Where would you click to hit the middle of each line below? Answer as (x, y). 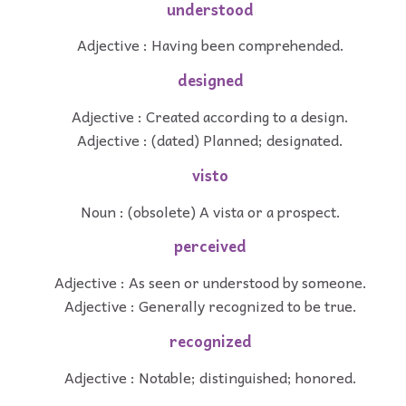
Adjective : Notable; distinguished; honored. (210, 377)
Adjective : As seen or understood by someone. (210, 282)
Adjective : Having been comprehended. (210, 45)
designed (210, 81)
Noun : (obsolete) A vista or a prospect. (210, 211)
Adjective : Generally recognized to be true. (210, 306)
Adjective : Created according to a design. (210, 116)
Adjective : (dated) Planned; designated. (210, 140)
